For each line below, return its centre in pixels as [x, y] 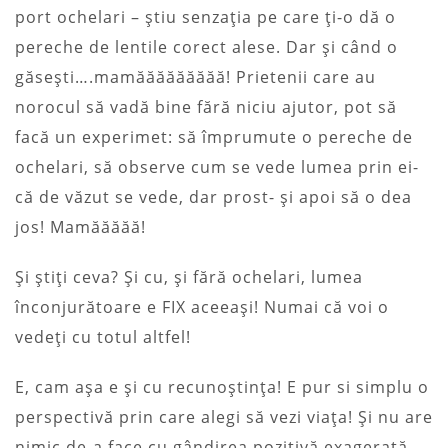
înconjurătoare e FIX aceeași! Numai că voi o [202, 306]
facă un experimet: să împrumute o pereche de [214, 136]
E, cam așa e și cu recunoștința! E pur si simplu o [222, 386]
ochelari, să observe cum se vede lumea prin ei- [217, 166]
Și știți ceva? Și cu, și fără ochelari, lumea [189, 276]
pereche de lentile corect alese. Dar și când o [206, 46]
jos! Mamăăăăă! [80, 226]
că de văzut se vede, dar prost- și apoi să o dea [213, 196]
